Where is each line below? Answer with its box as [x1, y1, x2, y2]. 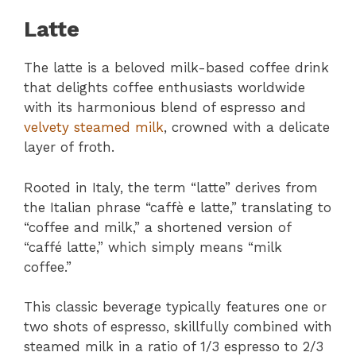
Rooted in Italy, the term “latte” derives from [24, 179, 318, 195]
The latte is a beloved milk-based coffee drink [24, 60, 329, 76]
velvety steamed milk [24, 119, 164, 136]
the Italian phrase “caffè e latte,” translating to [24, 199, 331, 215]
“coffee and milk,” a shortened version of [24, 219, 291, 235]
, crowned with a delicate [164, 119, 330, 136]
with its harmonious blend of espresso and [24, 99, 306, 116]
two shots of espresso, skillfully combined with [24, 319, 332, 335]
